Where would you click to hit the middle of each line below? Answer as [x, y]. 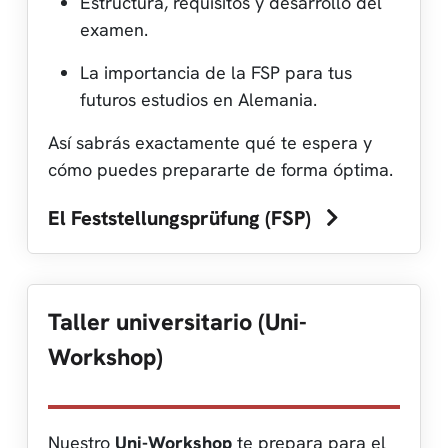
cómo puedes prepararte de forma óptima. [220, 169]
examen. [114, 29]
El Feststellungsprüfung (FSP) [182, 217]
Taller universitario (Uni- [177, 321]
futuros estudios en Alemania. [198, 99]
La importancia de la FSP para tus [216, 72]
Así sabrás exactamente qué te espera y [210, 142]
